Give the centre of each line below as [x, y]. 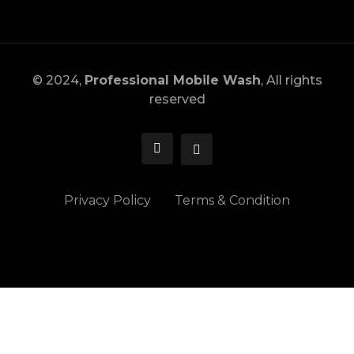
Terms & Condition [232, 200]
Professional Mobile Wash [172, 80]
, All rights [291, 80]
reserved [177, 99]
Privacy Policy [107, 200]
